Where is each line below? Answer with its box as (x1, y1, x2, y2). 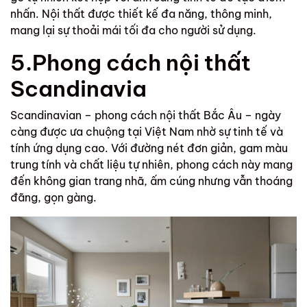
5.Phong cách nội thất (10, 48, 251, 76)
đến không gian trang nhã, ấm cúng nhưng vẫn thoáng (10, 173, 293, 188)
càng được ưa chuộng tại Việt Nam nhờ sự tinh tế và (10, 124, 283, 138)
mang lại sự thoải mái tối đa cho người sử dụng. (10, 23, 259, 37)
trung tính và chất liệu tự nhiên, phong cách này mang (10, 157, 293, 171)
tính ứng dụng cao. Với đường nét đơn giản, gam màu (10, 140, 288, 155)
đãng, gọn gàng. (10, 190, 99, 204)
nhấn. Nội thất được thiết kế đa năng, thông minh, (10, 6, 272, 21)
